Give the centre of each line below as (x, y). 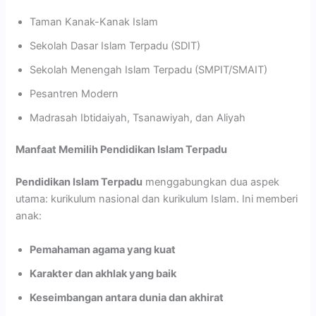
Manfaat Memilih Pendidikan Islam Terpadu (122, 150)
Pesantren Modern (74, 93)
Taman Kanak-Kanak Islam (94, 22)
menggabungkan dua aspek (211, 182)
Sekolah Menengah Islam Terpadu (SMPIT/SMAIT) (149, 69)
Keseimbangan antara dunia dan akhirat (127, 297)
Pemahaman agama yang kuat (103, 249)
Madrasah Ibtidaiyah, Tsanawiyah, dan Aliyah (138, 117)
